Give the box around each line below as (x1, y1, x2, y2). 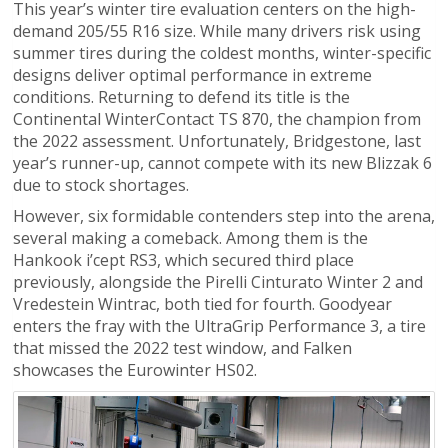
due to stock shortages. (13, 173, 189, 196)
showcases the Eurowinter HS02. (13, 358, 257, 381)
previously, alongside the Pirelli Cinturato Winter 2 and (13, 270, 423, 293)
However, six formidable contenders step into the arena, (13, 204, 435, 227)
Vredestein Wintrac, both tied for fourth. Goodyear (13, 292, 392, 315)
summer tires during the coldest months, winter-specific (13, 41, 431, 64)
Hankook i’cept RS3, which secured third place (13, 248, 354, 271)
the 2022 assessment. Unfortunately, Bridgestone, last (13, 129, 421, 152)
